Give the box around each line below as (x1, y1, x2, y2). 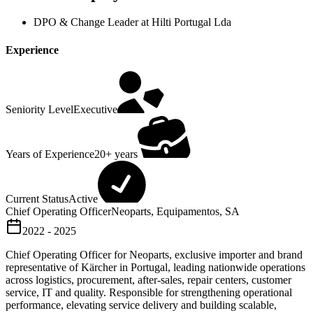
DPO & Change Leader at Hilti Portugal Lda (34, 16, 231, 29)
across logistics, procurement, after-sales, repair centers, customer (6, 274, 291, 286)
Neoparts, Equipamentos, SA (111, 205, 240, 217)
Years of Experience (6, 148, 94, 160)
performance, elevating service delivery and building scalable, (6, 299, 277, 311)
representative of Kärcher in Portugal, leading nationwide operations (6, 261, 305, 273)
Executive (73, 103, 117, 115)
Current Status (6, 193, 68, 205)
